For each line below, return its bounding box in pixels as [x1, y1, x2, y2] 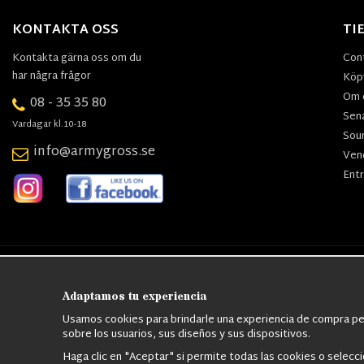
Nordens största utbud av [183, 267, 306, 286]
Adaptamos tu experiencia [63, 288, 207, 305]
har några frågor [12, 66, 91, 86]
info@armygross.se [33, 141, 155, 165]
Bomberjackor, [259, 284, 330, 302]
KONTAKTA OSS [12, 18, 119, 42]
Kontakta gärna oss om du [12, 48, 141, 68]
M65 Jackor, [203, 284, 258, 302]
